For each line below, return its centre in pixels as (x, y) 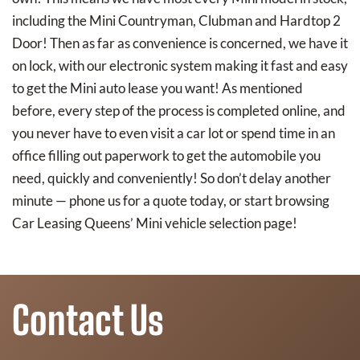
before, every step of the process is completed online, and (179, 110)
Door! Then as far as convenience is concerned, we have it (180, 43)
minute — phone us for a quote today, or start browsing (171, 200)
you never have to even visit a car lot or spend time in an (174, 133)
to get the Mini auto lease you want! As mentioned (157, 88)
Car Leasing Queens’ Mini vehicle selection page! (155, 223)
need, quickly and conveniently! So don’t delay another (172, 178)
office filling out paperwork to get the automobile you (166, 155)
